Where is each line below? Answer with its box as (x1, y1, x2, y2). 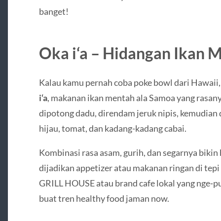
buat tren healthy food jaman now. (38, 192, 169, 204)
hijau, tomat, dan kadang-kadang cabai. (38, 122, 186, 134)
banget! (38, 5, 69, 17)
